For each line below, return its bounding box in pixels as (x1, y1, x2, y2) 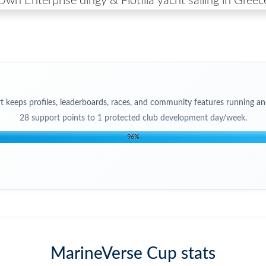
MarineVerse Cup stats (50, 245, 216, 262)
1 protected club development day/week (97, 113, 245, 122)
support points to (28, 113, 97, 122)
